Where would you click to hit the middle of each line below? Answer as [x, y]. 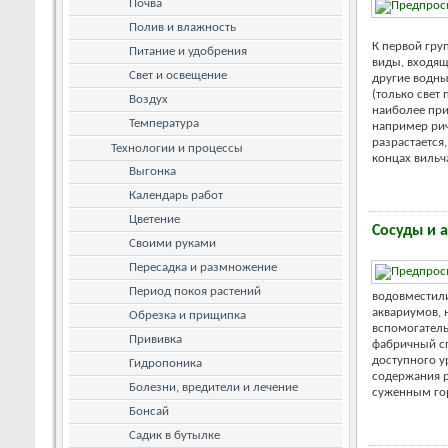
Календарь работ [176, 195]
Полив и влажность [182, 27]
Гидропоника [165, 363]
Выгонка [152, 171]
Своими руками [172, 243]
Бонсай [149, 411]
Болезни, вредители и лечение [213, 387]
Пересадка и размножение [203, 267]
